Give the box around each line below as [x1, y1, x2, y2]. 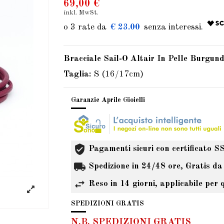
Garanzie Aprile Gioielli [71, 96, 145, 104]
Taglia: [63, 70, 93, 79]
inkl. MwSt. [63, 9, 98, 16]
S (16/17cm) [93, 70, 143, 79]
